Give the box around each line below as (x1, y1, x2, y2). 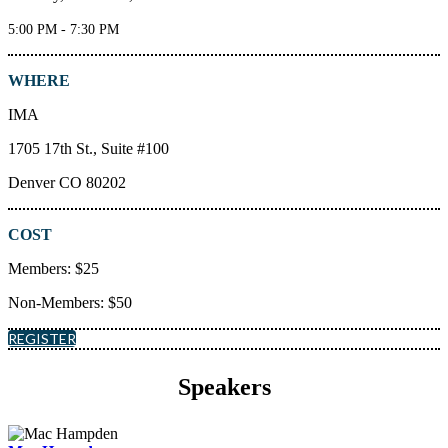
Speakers (177, 374, 271, 400)
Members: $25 (8, 260, 99, 277)
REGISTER (8, 330, 76, 347)
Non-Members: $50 (8, 294, 132, 311)
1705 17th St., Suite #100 (8, 140, 169, 157)
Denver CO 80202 (8, 174, 126, 191)
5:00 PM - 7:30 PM (8, 22, 119, 37)
